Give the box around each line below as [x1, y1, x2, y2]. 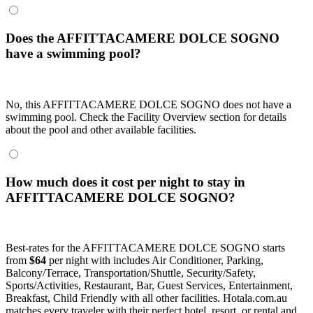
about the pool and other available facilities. [6, 123, 196, 136]
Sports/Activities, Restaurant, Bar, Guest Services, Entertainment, [6, 279, 293, 292]
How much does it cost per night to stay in [6, 174, 245, 189]
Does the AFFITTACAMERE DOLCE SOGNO [6, 31, 279, 46]
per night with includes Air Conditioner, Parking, [46, 254, 263, 267]
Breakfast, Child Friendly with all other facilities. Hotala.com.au [6, 292, 287, 305]
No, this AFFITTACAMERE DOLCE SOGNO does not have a [6, 98, 291, 110]
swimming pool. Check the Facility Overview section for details [6, 110, 286, 123]
